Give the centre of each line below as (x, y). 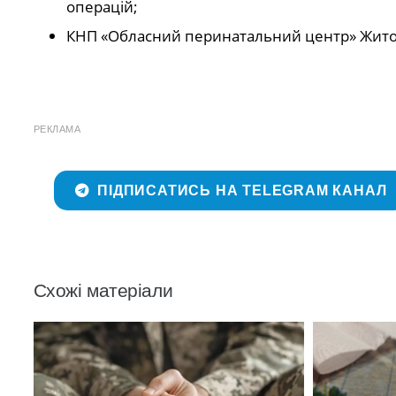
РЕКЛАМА (57, 129)
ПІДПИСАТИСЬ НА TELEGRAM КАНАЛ (242, 190)
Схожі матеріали (103, 290)
